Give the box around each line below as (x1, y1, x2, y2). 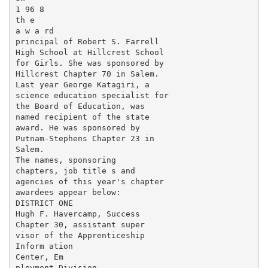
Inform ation (15, 241, 73, 251)
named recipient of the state (15, 112, 150, 121)
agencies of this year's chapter (15, 176, 164, 186)
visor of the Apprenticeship (15, 230, 145, 240)
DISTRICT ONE (15, 198, 73, 208)
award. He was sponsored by (15, 123, 140, 132)
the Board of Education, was (15, 101, 145, 111)
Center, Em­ (15, 252, 63, 261)
